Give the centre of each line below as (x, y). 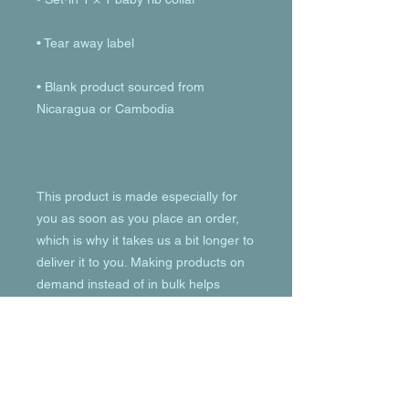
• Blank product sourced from (121, 87)
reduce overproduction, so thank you (142, 306)
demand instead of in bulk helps (128, 284)
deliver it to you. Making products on (141, 262)
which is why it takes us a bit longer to (145, 240)
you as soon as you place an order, (138, 218)
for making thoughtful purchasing (131, 328)
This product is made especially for (137, 196)
